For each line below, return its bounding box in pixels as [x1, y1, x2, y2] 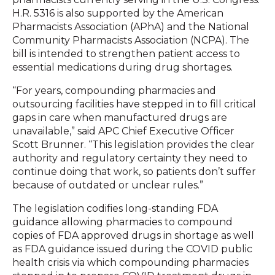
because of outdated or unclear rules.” [12, 179, 203, 191]
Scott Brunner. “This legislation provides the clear [12, 138, 255, 150]
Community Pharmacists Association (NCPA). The [12, 34, 249, 46]
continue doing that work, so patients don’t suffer [12, 165, 256, 177]
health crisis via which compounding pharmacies [12, 256, 249, 268]
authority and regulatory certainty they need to [12, 152, 247, 164]
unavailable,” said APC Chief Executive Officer [12, 125, 234, 137]
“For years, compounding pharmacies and [12, 84, 216, 96]
